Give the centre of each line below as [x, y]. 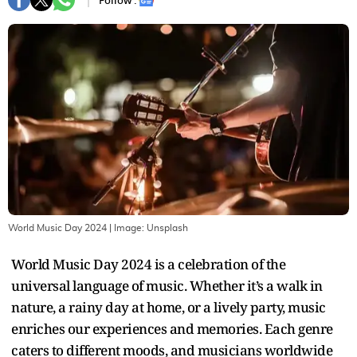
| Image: [127, 228]
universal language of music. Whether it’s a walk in [167, 286]
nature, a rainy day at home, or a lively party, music [169, 308]
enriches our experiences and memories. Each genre [172, 329]
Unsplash [167, 228]
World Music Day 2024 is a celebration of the [148, 265]
